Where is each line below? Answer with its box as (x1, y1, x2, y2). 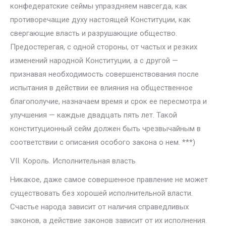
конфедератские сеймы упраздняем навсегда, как (10, 2, 187, 11)
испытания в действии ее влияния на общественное (10, 83, 193, 92)
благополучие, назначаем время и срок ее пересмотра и (10, 97, 207, 106)
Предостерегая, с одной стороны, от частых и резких (10, 42, 197, 51)
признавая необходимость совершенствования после (10, 70, 199, 79)
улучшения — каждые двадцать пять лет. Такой (10, 110, 177, 120)
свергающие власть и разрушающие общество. (10, 29, 177, 38)
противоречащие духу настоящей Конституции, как (10, 15, 191, 24)
